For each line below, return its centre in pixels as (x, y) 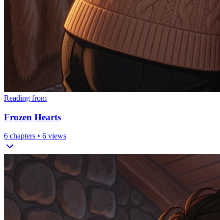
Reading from (25, 98)
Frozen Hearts (32, 117)
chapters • (25, 136)
